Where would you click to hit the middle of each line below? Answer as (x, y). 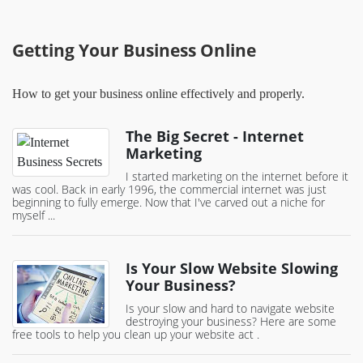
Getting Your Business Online (134, 50)
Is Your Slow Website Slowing (232, 269)
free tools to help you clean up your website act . (136, 335)
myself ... (34, 216)
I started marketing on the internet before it (237, 177)
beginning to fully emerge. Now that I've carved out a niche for (169, 203)
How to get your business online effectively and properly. (158, 94)
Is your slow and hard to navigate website (230, 309)
